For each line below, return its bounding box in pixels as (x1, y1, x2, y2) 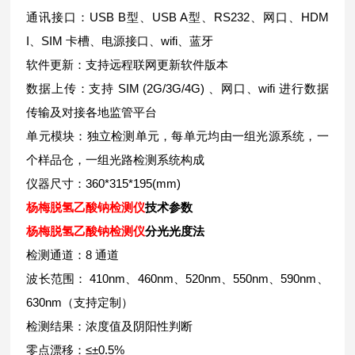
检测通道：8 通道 (26, 248, 120, 261)
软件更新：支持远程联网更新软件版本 (26, 58, 229, 71)
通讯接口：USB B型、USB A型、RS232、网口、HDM (26, 10, 329, 24)
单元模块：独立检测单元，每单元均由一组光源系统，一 (26, 129, 329, 143)
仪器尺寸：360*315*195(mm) (26, 177, 181, 190)
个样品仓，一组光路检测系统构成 (26, 153, 205, 166)
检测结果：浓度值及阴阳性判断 (26, 319, 193, 333)
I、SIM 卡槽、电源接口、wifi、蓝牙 (26, 34, 214, 48)
